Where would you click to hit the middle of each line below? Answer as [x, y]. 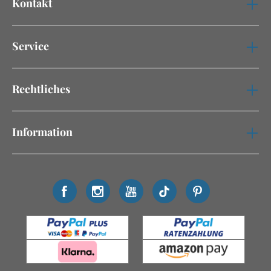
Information [42, 132]
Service [31, 46]
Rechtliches [41, 89]
